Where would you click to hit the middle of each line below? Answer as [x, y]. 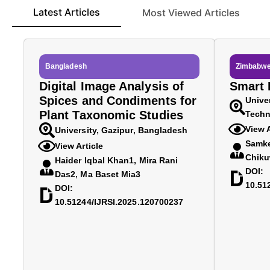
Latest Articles [67, 12]
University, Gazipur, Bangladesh [121, 130]
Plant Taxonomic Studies [111, 115]
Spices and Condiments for [118, 101]
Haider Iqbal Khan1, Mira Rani [117, 160]
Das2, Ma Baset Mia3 [98, 174]
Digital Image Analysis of [112, 86]
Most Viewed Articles [191, 13]
